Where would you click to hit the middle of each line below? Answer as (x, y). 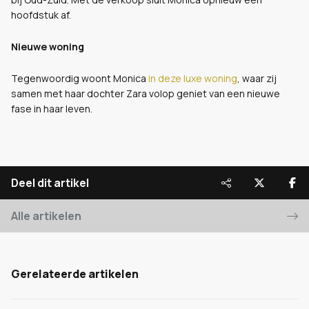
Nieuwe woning (48, 47)
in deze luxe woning (193, 78)
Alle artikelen (46, 216)
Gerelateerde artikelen (75, 274)
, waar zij (257, 78)
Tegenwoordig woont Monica (80, 78)
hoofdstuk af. (41, 15)
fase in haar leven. (53, 109)
